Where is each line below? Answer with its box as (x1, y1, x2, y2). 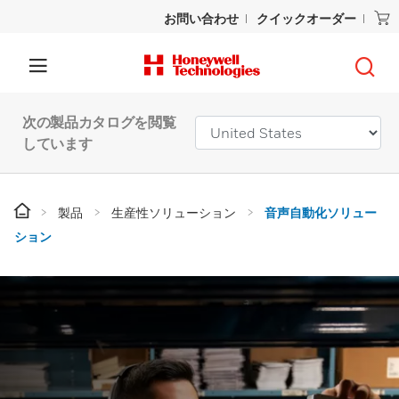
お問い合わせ (164, 11, 239, 26)
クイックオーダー (256, 11, 356, 26)
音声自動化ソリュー (265, 205, 377, 220)
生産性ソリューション (111, 205, 236, 220)
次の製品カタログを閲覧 (22, 113, 176, 131)
